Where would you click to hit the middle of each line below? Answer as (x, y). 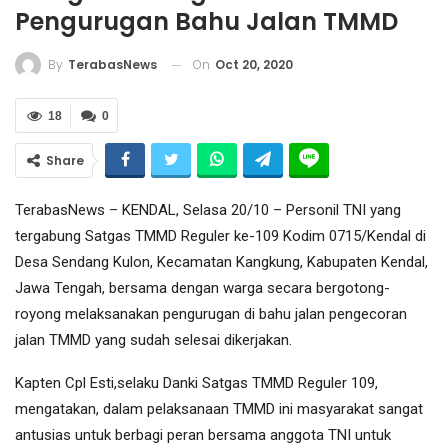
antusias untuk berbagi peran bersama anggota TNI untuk (203, 435)
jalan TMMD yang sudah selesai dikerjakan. (153, 340)
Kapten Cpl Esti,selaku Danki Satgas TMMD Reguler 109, (196, 383)
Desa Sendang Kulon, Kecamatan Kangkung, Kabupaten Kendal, (221, 262)
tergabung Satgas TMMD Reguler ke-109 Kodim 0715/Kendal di (220, 236)
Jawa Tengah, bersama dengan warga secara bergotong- (202, 288)
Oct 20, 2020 (254, 64)
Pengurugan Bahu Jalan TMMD (206, 21)
